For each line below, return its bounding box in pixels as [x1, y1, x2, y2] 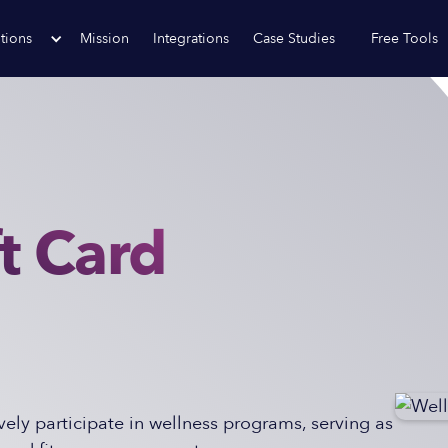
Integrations [153, 29, 230, 48]
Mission [80, 29, 130, 48]
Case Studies [253, 29, 336, 48]
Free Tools [371, 29, 439, 48]
